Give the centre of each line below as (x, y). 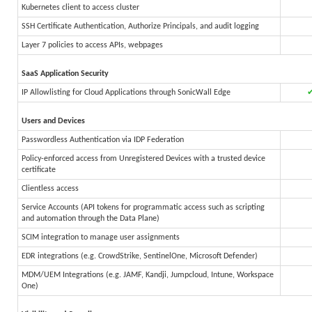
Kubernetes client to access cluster (80, 8)
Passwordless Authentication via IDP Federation (103, 140)
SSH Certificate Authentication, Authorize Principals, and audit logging (140, 26)
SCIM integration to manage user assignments (101, 237)
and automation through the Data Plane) (91, 219)
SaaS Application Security (65, 74)
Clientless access (50, 189)
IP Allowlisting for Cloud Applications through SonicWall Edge (126, 93)
